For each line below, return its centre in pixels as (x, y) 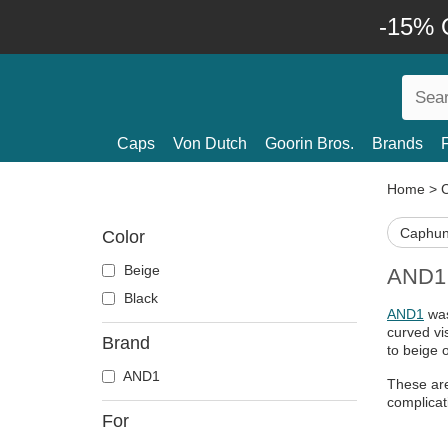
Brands (397, 143)
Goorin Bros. (309, 143)
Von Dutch (210, 143)
